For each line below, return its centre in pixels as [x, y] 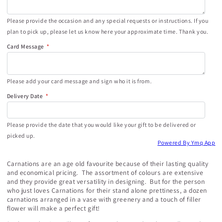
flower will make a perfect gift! [54, 208]
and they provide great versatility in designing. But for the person [106, 182]
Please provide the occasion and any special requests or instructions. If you [108, 20]
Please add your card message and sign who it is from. [79, 81]
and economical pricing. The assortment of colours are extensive [105, 173]
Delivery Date [25, 96]
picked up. [21, 135]
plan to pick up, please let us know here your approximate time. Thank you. [108, 31]
